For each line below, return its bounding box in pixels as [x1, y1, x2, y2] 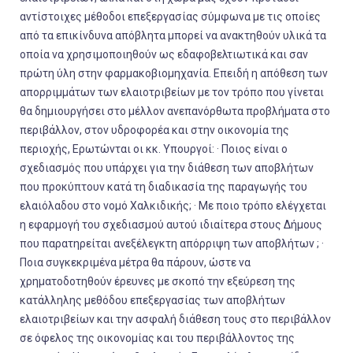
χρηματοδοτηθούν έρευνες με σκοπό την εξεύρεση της [20, 275, 295, 288]
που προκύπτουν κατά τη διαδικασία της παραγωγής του [20, 180, 307, 193]
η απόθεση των [249, 67, 328, 80]
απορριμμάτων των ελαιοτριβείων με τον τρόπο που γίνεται [20, 86, 324, 98]
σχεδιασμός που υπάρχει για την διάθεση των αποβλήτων [20, 162, 314, 174]
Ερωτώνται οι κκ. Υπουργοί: [72, 143, 217, 155]
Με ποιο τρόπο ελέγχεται [199, 199, 326, 212]
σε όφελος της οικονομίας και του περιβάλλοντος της [20, 332, 295, 344]
